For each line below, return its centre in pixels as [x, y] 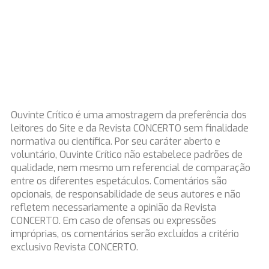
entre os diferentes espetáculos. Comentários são [119, 181]
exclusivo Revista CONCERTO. [74, 247]
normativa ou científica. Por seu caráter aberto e [115, 141]
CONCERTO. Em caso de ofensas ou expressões [113, 221]
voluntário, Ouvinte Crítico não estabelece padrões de [126, 155]
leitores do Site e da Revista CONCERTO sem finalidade [129, 128]
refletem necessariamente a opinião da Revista [113, 207]
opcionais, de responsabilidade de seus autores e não [125, 194]
